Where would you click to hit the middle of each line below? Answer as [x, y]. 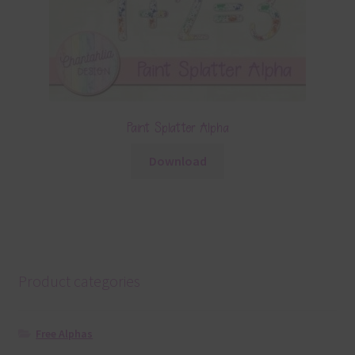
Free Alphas [65, 333]
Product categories [79, 281]
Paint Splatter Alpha [177, 129]
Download [177, 160]
